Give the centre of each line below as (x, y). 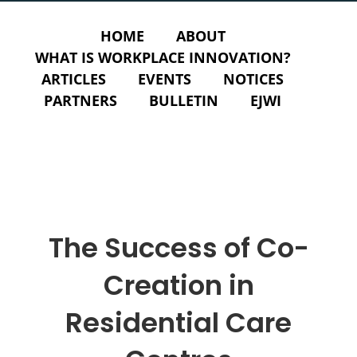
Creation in (178, 285)
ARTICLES (74, 79)
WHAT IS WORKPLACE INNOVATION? (163, 57)
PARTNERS (80, 100)
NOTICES (253, 79)
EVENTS (165, 79)
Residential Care (178, 322)
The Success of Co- (178, 247)
